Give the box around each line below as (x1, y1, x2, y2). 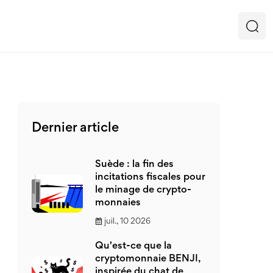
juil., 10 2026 (104, 218, 151, 225)
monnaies (95, 199, 141, 208)
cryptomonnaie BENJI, (95, 255, 200, 264)
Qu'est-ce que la (95, 242, 172, 251)
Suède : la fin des (95, 160, 174, 169)
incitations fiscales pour (95, 173, 205, 182)
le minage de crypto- (95, 186, 191, 195)
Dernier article (32, 122, 119, 135)
